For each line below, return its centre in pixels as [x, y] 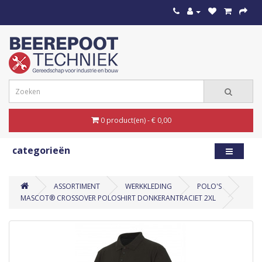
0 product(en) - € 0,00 [136, 120]
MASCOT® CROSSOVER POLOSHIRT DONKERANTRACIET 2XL [118, 198]
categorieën [41, 150]
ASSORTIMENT [77, 186]
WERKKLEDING [149, 186]
